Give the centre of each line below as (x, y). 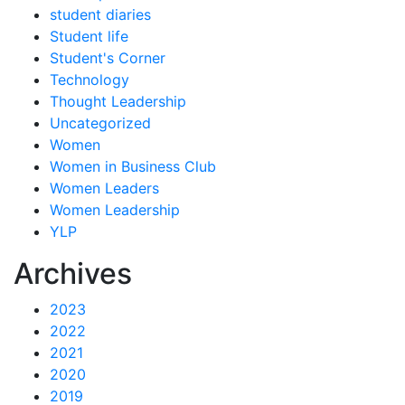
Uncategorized (100, 123)
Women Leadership (115, 210)
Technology (89, 80)
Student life (89, 36)
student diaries (100, 14)
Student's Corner (108, 58)
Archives (73, 273)
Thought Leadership (118, 101)
